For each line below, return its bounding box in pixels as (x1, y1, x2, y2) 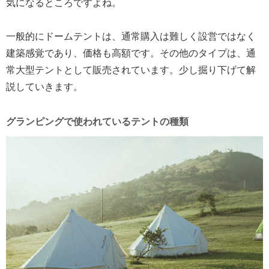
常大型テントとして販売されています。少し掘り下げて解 (6, 64, 256, 75)
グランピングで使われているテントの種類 (6, 116, 189, 127)
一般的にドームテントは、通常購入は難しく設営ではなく (6, 31, 256, 41)
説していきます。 (6, 81, 83, 92)
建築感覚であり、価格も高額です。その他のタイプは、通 (6, 47, 256, 58)
